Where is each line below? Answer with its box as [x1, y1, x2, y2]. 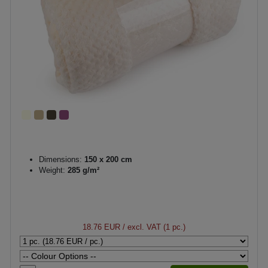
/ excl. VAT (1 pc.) [120, 222, 185, 232]
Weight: [39, 165, 65, 175]
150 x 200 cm [82, 154, 132, 164]
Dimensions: [39, 154, 82, 164]
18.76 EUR [83, 222, 120, 232]
